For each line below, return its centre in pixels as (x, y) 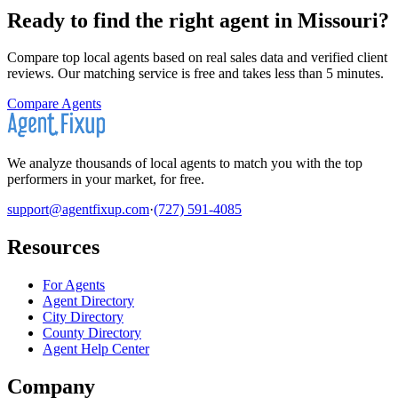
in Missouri (324, 20)
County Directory (92, 333)
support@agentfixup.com (78, 210)
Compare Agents (54, 104)
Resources (53, 247)
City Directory (83, 317)
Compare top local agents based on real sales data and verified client (197, 58)
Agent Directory (88, 301)
